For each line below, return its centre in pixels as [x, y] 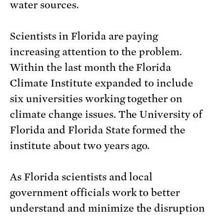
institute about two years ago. [80, 146]
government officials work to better [95, 193]
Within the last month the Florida [91, 68]
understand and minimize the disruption [108, 208]
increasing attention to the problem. [96, 52]
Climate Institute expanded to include [102, 83]
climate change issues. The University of [106, 115]
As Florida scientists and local [81, 177]
